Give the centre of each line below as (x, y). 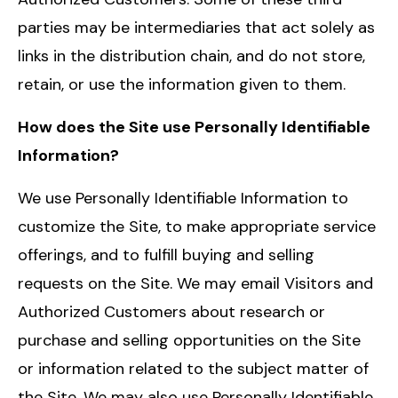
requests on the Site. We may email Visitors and (195, 283)
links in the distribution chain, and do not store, (191, 56)
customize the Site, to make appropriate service (197, 226)
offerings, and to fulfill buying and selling (166, 255)
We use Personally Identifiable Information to (183, 198)
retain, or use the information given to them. (182, 84)
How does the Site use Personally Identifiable (194, 127)
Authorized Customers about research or (171, 311)
